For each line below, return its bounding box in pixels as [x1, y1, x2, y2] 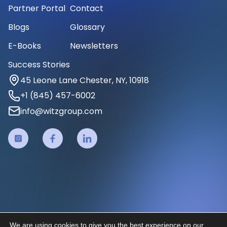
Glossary [70, 21, 105, 33]
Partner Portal [8, 2, 65, 14]
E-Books [8, 40, 41, 52]
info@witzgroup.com [20, 105, 102, 117]
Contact [70, 2, 103, 14]
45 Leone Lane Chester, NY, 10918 [20, 74, 149, 86]
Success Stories [8, 58, 70, 70]
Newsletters [70, 40, 118, 52]
